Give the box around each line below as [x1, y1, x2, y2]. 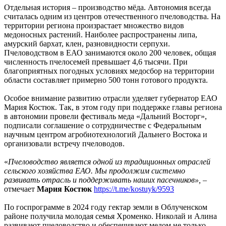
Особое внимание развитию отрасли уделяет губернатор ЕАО [4, 94, 217, 103]
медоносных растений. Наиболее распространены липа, [4, 30, 197, 39]
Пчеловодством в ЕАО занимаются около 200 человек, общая [4, 48, 216, 58]
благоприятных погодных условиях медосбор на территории [4, 67, 214, 76]
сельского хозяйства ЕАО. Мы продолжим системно [4, 166, 185, 176]
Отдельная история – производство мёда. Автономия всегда [4, 3, 211, 12]
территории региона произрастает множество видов [4, 21, 184, 30]
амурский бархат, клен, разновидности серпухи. [4, 39, 170, 48]
